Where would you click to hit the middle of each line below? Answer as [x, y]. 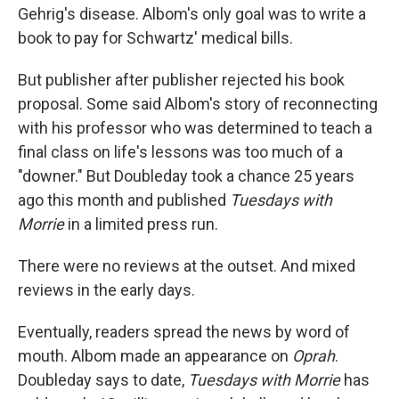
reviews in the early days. [106, 289]
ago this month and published [124, 199]
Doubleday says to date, [103, 379]
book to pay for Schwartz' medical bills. [155, 37]
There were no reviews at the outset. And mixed [187, 265]
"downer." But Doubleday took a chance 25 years [186, 175]
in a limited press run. [141, 224]
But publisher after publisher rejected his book [181, 79]
